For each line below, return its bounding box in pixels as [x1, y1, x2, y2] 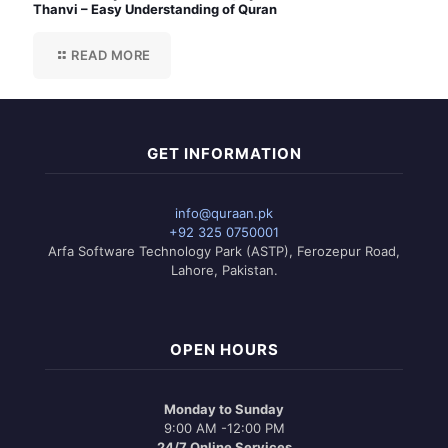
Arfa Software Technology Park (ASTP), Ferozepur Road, [48, 242, 400, 259]
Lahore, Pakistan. [170, 261, 278, 278]
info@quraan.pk [175, 204, 273, 221]
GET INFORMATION [146, 143, 302, 163]
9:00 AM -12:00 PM [163, 419, 285, 436]
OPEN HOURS [169, 339, 279, 359]
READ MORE [71, 46, 151, 63]
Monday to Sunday [164, 400, 284, 417]
